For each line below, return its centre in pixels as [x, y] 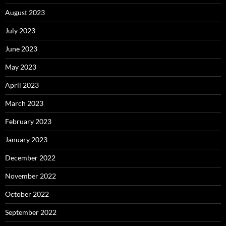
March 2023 [24, 103]
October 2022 [27, 194]
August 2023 [25, 13]
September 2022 [31, 212]
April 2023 [22, 85]
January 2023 [26, 140]
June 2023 [21, 49]
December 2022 [30, 158]
